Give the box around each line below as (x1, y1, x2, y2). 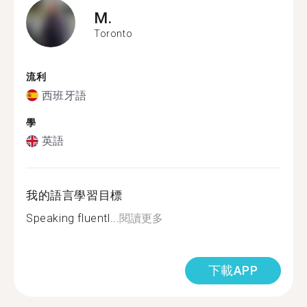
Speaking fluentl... (26, 212, 120, 225)
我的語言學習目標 (26, 188, 123, 202)
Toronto (94, 27, 133, 39)
